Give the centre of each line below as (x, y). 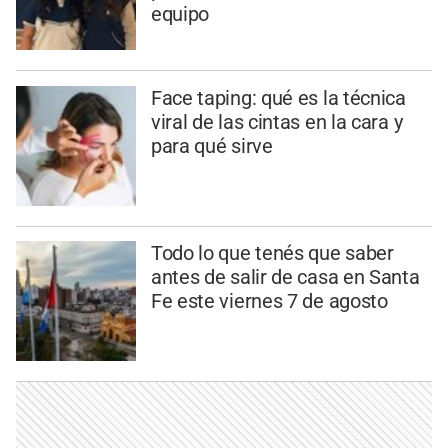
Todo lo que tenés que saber (272, 253)
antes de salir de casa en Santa (285, 277)
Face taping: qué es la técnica (278, 97)
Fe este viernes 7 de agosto (269, 301)
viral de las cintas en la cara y (276, 121)
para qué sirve (211, 145)
